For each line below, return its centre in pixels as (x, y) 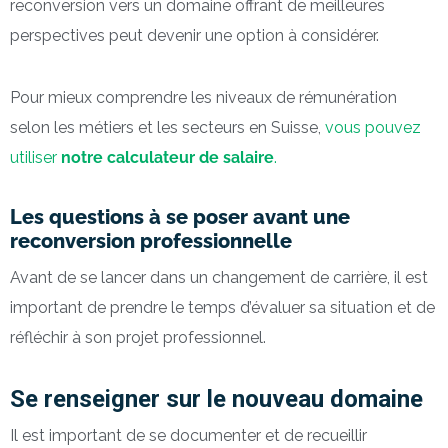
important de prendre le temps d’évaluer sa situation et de (222, 308)
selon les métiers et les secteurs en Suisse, (167, 127)
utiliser (35, 157)
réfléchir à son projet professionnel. (138, 338)
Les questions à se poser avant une (180, 216)
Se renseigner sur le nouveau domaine (216, 399)
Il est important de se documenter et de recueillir (188, 436)
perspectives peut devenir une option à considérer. (194, 35)
